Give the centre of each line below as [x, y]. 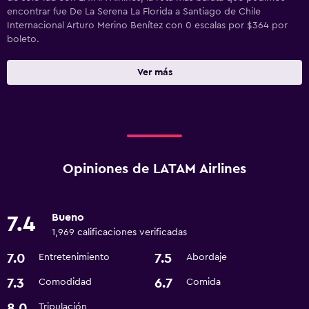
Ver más [154, 73]
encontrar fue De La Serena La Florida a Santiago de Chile [134, 12]
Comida [203, 282]
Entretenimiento [74, 258]
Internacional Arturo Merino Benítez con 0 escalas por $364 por [147, 26]
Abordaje [207, 258]
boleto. [23, 40]
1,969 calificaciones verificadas [119, 233]
